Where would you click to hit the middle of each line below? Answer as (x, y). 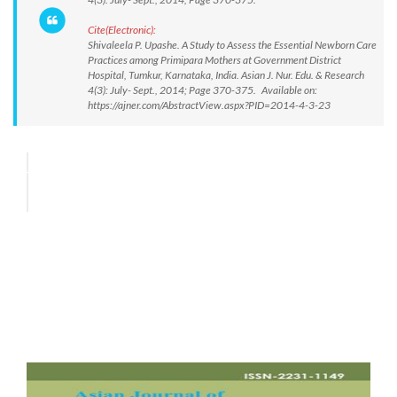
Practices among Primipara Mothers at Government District (214, 60)
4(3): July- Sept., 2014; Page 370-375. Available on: (202, 90)
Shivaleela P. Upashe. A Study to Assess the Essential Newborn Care (232, 45)
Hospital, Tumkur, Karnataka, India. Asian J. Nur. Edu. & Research (226, 75)
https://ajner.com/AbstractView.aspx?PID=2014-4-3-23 (209, 105)
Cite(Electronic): (122, 30)
